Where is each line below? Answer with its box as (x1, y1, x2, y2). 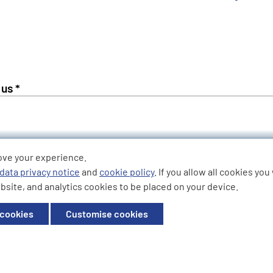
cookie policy (99, 166, 154, 177)
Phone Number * (58, 144, 140, 158)
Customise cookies (66, 208, 148, 219)
